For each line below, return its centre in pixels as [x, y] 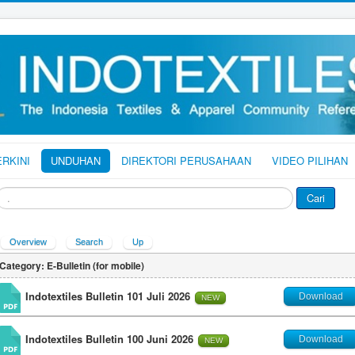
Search [89, 242]
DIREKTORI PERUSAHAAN [186, 160]
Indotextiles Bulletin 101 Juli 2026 [109, 296]
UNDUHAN [76, 160]
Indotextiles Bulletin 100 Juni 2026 [111, 339]
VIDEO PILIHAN [310, 160]
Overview [28, 242]
